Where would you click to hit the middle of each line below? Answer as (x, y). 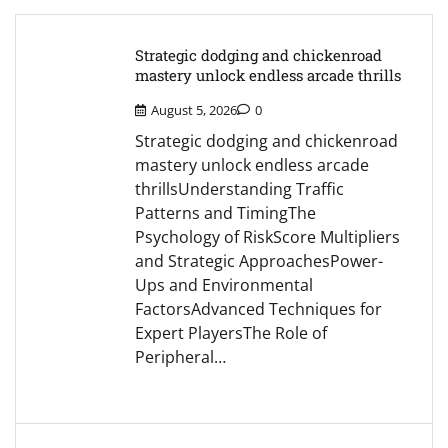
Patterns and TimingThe (225, 213)
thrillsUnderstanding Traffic (239, 189)
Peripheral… (180, 357)
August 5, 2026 (194, 110)
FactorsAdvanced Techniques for (258, 309)
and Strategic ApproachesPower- (259, 261)
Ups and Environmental (224, 285)
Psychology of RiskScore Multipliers (267, 237)
